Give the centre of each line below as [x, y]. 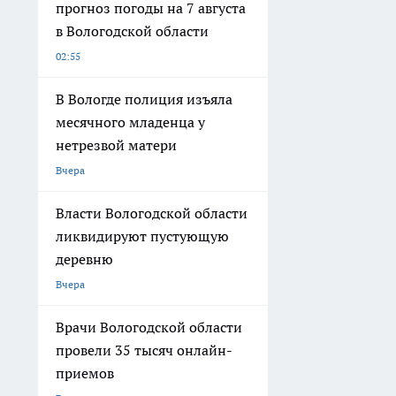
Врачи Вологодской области [149, 327]
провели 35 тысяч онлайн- [144, 350]
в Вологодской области [132, 31]
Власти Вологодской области [152, 213]
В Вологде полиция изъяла [144, 99]
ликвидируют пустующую [142, 236]
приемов [85, 373]
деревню [84, 259]
